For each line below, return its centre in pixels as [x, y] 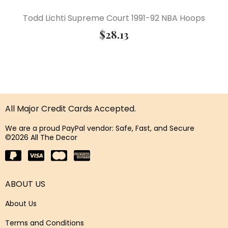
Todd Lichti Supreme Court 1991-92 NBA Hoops [114, 18]
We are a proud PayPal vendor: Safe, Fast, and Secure [100, 129]
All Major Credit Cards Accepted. [70, 109]
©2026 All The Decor [41, 137]
